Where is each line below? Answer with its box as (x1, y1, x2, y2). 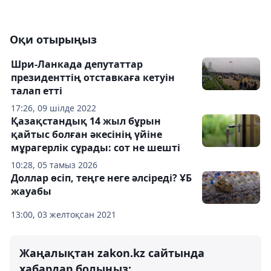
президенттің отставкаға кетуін (11, 71, 175, 85)
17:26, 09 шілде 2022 (11, 102, 96, 114)
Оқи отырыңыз (10, 32, 97, 47)
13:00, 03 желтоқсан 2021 (11, 209, 116, 221)
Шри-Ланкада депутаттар (11, 57, 143, 71)
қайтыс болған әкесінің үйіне (11, 128, 162, 142)
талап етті (11, 84, 62, 98)
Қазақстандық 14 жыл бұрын (11, 114, 161, 128)
